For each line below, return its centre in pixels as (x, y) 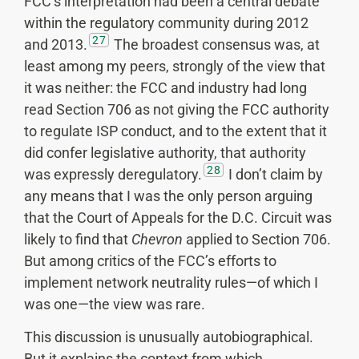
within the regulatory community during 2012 (166, 22)
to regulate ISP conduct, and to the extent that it (175, 131)
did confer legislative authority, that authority (165, 152)
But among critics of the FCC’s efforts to (150, 260)
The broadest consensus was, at (215, 44)
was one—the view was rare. (115, 304)
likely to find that (78, 239)
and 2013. (56, 44)
